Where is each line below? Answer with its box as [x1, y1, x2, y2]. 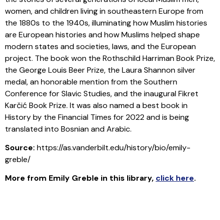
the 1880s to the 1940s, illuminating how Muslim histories [5, 17, 207, 28]
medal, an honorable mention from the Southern [5, 76, 177, 87]
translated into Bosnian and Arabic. [5, 123, 132, 134]
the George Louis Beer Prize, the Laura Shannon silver [5, 64, 195, 75]
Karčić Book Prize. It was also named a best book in [5, 100, 188, 110]
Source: [5, 142, 37, 153]
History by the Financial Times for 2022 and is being [5, 111, 189, 122]
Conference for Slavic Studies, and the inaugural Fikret [5, 88, 198, 99]
